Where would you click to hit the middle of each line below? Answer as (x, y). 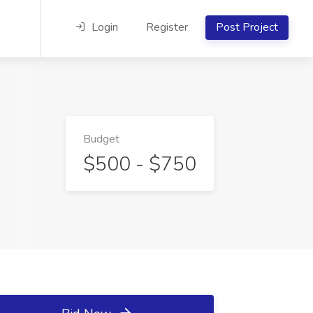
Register (167, 27)
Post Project (247, 27)
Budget (101, 139)
